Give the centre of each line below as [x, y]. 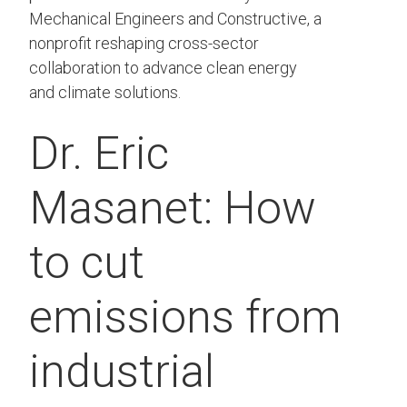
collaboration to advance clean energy [163, 68]
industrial [122, 372]
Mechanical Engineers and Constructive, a [175, 19]
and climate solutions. [105, 93]
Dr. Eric [99, 154]
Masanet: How [173, 208]
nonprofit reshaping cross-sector [144, 44]
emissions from [185, 318]
